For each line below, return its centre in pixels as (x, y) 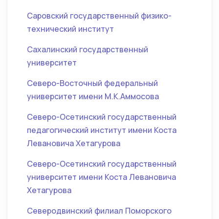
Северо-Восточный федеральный (92, 83)
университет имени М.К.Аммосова (93, 96)
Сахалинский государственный (88, 49)
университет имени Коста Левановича (101, 177)
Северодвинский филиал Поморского (99, 211)
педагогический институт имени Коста (102, 130)
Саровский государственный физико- (99, 16)
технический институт (70, 29)
